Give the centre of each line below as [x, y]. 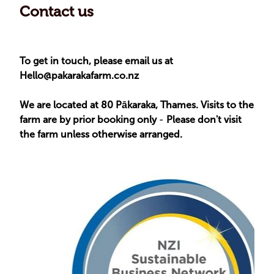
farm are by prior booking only [88, 120]
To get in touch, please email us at [96, 61]
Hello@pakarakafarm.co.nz [79, 76]
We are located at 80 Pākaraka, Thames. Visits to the [137, 105]
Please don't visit [204, 120]
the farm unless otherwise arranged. [101, 135]
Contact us [57, 12]
